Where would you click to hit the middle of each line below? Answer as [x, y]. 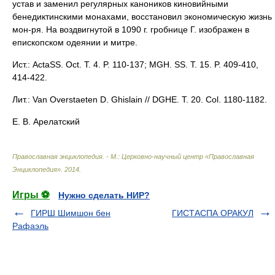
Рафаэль [30, 226]
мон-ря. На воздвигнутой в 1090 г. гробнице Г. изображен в [131, 29]
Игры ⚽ [31, 195]
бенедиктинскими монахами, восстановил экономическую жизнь [142, 17]
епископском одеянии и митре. [75, 42]
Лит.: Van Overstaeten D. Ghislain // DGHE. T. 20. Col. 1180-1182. [140, 99]
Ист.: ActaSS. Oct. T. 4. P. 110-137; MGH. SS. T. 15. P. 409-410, [135, 64]
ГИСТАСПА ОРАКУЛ [213, 213]
